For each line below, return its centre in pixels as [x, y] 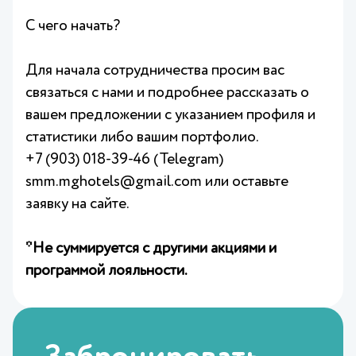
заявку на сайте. [77, 204]
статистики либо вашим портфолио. [142, 137]
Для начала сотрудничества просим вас [155, 70]
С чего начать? [73, 26]
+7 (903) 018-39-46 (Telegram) [124, 159]
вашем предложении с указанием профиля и [170, 115]
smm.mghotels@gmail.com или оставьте [157, 182]
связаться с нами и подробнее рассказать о [167, 93]
